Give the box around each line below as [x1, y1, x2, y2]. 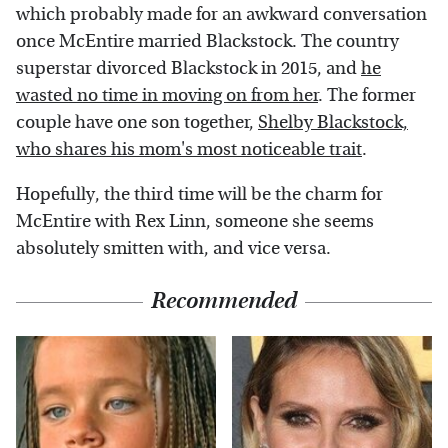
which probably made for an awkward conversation [16, 4, 427, 26]
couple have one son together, [16, 112, 258, 134]
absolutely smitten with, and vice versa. [16, 238, 331, 260]
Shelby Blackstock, [258, 112, 408, 134]
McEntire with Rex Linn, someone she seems [16, 211, 374, 233]
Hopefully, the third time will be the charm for [16, 184, 383, 206]
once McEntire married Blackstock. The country [16, 31, 399, 53]
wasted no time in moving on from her [16, 85, 318, 107]
